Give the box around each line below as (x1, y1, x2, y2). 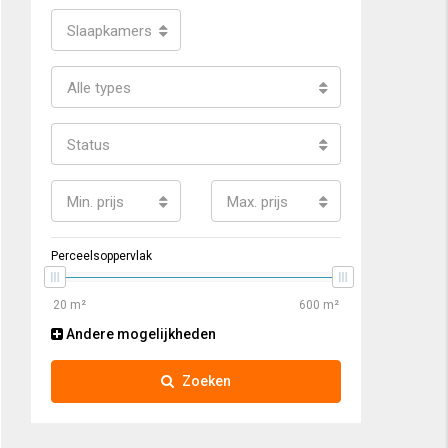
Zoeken (182, 373, 231, 390)
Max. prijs (227, 193, 288, 212)
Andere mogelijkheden (63, 326, 216, 343)
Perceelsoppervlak (51, 249, 152, 264)
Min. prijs (67, 193, 124, 212)
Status (67, 136, 110, 155)
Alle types (67, 79, 131, 98)
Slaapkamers (67, 22, 152, 41)
